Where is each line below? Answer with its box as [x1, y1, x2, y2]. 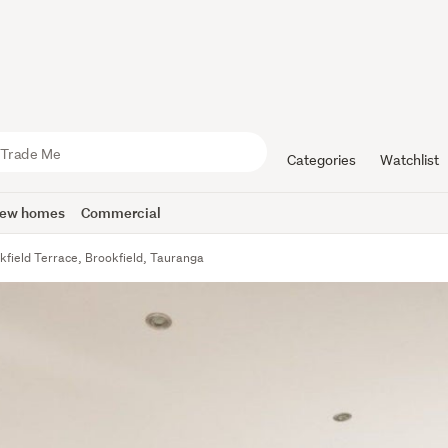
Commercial [81, 203, 162, 222]
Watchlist [379, 151, 439, 169]
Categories [286, 151, 356, 169]
